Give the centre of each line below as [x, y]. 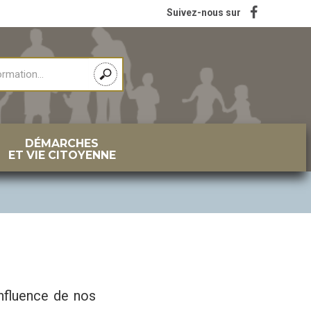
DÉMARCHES [62, 143]
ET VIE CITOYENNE [62, 155]
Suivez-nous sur [204, 13]
